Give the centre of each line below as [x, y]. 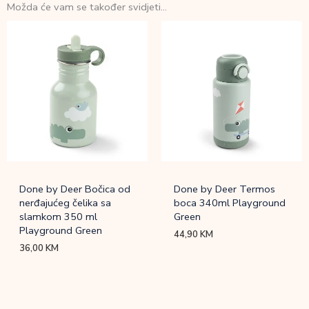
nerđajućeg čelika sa [66, 203]
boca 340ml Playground [230, 203]
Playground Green [61, 231]
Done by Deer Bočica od [75, 189]
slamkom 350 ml [59, 217]
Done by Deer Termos [225, 189]
